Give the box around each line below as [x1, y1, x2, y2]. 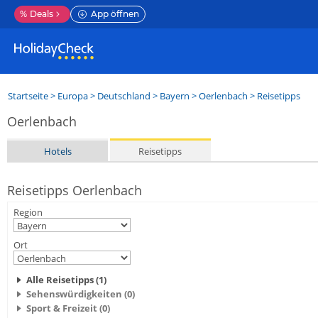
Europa [57, 89, 88, 102]
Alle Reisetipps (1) [26, 273, 106, 286]
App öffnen [91, 9, 139, 19]
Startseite [8, 89, 48, 102]
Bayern [160, 89, 190, 102]
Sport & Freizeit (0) [26, 302, 110, 314]
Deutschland [97, 89, 150, 102]
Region [13, 206, 43, 219]
